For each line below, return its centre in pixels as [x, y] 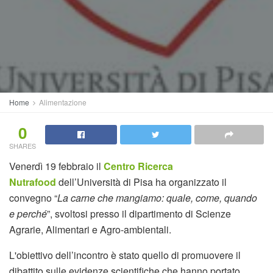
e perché [28, 214]
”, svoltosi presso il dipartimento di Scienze [139, 214]
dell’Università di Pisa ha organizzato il [143, 182]
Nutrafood [34, 182]
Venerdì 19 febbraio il [56, 166]
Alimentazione [63, 102]
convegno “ [33, 198]
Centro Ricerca [138, 166]
